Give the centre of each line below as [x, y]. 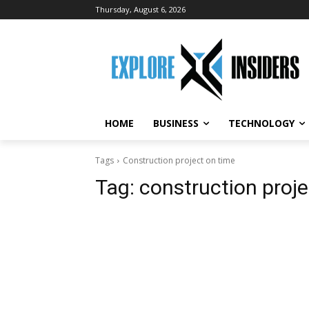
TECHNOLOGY [261, 123]
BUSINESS [176, 123]
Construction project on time [179, 160]
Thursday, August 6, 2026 [140, 9]
